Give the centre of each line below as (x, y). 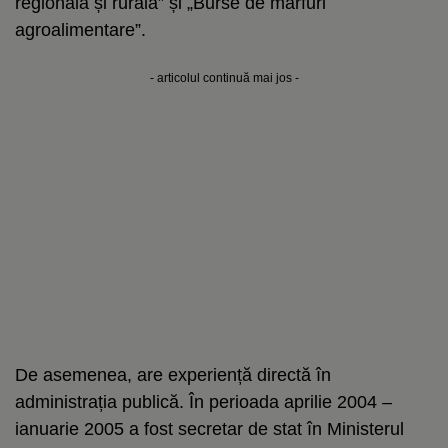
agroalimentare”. (80, 29)
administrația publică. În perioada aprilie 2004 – (203, 401)
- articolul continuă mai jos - (224, 77)
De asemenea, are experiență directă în (173, 374)
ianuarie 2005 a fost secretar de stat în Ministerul (209, 428)
